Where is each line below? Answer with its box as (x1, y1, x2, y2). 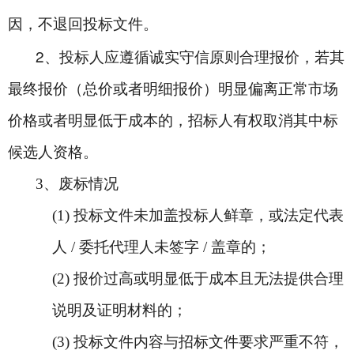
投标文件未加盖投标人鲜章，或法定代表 (73, 207, 344, 224)
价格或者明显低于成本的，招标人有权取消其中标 (8, 112, 338, 129)
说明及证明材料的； (52, 302, 187, 318)
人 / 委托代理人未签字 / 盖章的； (52, 239, 271, 255)
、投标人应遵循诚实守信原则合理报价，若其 (44, 49, 345, 66)
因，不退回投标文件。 (8, 16, 158, 32)
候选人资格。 (8, 144, 98, 160)
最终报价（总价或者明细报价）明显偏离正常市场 (8, 81, 338, 97)
